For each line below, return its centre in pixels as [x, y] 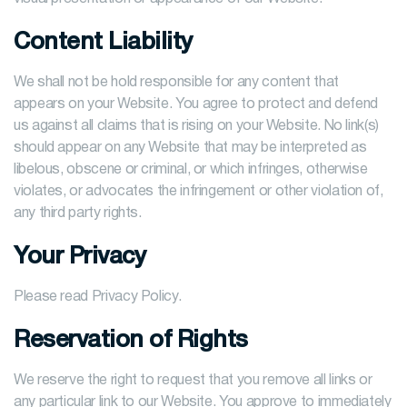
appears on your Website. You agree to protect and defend [196, 104]
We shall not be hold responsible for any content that [176, 83]
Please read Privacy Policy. [98, 297]
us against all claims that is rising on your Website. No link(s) [196, 126]
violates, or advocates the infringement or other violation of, [199, 192]
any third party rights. [78, 213]
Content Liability [103, 43]
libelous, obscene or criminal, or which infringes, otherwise [191, 170]
